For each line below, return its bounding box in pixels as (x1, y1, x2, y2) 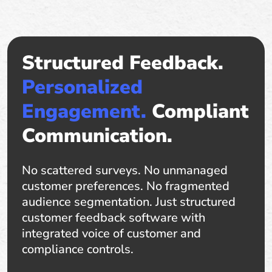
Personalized (22, 73, 143, 100)
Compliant (146, 98, 249, 124)
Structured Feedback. (22, 49, 223, 76)
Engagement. (22, 98, 146, 124)
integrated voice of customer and (22, 225, 201, 242)
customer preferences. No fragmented (22, 177, 229, 194)
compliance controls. (22, 240, 134, 257)
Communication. (22, 122, 172, 149)
